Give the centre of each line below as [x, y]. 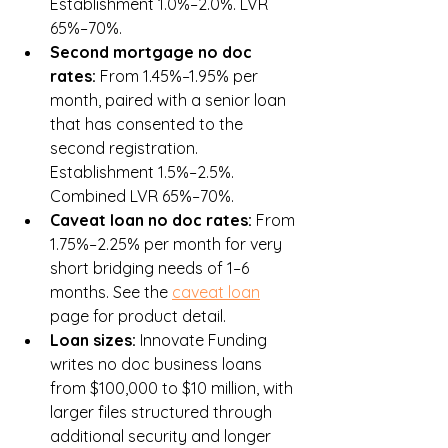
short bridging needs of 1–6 [151, 268]
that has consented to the [148, 124]
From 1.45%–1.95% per [181, 76]
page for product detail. [138, 316]
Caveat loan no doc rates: [153, 220]
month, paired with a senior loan [170, 100]
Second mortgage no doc [153, 52]
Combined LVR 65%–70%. [142, 196]
